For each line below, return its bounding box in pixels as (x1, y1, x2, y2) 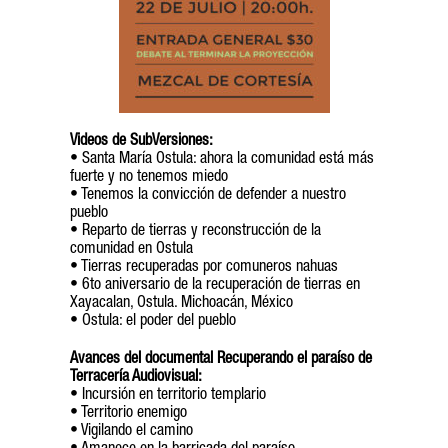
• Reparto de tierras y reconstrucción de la (70, 224, 321, 240)
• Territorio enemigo (70, 406, 187, 422)
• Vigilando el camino (70, 424, 193, 440)
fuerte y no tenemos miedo (70, 170, 228, 186)
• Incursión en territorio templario (70, 388, 266, 404)
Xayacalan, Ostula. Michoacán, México (70, 296, 293, 312)
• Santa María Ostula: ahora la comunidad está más (70, 152, 374, 168)
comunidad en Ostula (70, 242, 193, 258)
